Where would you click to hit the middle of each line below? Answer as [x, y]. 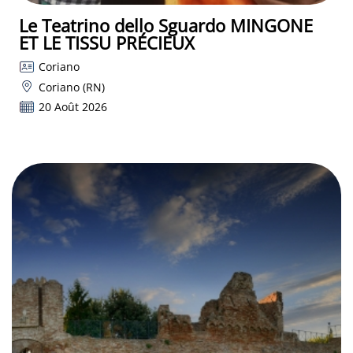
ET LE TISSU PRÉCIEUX [107, 43]
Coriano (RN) [71, 87]
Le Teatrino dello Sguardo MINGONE [166, 26]
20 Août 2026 [72, 107]
